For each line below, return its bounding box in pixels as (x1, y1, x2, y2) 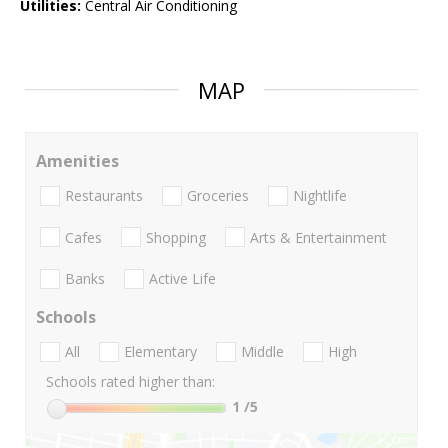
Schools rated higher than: (46, 372, 215, 392)
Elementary (124, 342, 197, 362)
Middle (241, 342, 284, 362)
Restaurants (65, 186, 143, 206)
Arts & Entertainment (250, 227, 387, 247)
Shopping (146, 227, 206, 247)
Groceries (187, 186, 249, 206)
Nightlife (293, 186, 347, 206)
